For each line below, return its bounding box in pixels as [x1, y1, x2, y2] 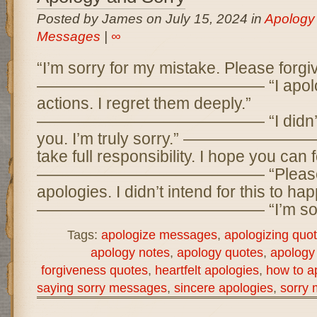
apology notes [90, 245, 170, 260]
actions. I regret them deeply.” [36, 94, 251, 113]
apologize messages [100, 227, 217, 242]
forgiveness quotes [40, 263, 148, 277]
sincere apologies [173, 280, 273, 295]
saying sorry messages [36, 280, 167, 295]
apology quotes [176, 245, 263, 260]
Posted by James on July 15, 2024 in [36, 11, 265, 26]
